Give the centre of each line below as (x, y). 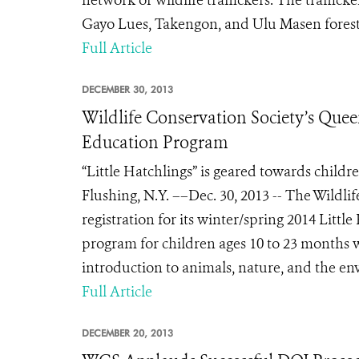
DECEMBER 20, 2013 (127, 333)
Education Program (155, 143)
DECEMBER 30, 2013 (127, 89)
